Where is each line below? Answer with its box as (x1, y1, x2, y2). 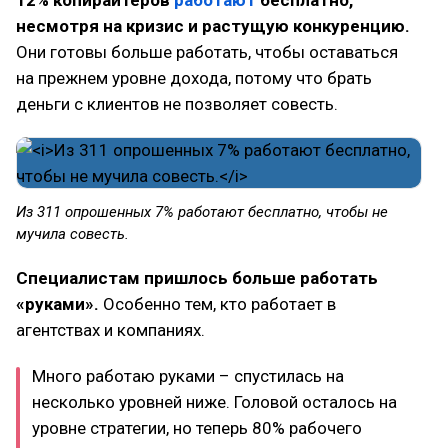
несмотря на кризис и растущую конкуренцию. (16, 15, 410, 36)
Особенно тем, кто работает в (99, 293, 336, 314)
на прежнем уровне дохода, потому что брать (16, 67, 372, 88)
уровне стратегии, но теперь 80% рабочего (32, 417, 362, 438)
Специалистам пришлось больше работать (16, 267, 378, 288)
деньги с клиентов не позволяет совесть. (16, 93, 338, 114)
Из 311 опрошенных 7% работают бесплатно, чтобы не (16, 202, 388, 221)
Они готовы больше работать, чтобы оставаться (16, 41, 398, 62)
